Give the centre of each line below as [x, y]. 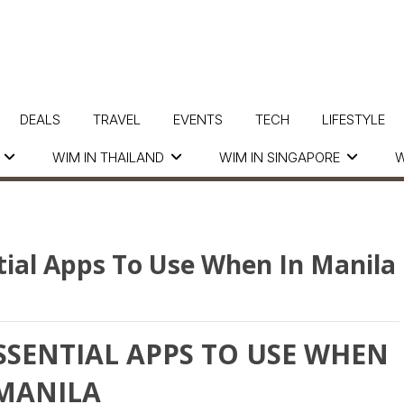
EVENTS [197, 119]
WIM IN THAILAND [108, 157]
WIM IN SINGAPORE [280, 157]
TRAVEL [116, 119]
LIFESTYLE [353, 119]
